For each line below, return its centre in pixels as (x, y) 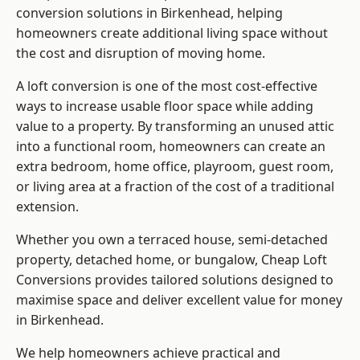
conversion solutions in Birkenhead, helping (149, 13)
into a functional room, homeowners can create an (171, 147)
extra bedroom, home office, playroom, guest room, (175, 167)
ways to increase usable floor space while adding (165, 106)
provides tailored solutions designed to (213, 280)
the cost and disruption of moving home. (141, 53)
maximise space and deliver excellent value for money (179, 300)
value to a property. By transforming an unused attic (175, 127)
